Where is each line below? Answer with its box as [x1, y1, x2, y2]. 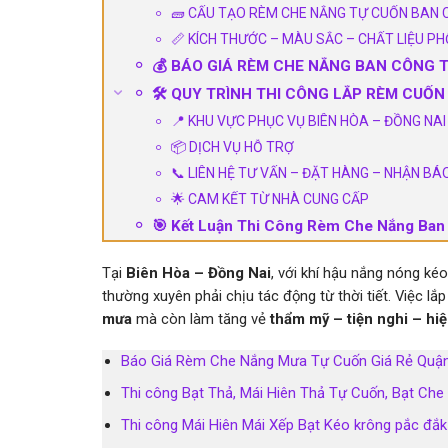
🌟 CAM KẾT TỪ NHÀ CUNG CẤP [171, 190, 369, 207]
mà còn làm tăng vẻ [132, 309, 270, 328]
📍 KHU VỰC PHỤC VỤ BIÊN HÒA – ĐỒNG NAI [171, 112, 446, 129]
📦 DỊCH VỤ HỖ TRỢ [171, 138, 294, 155]
